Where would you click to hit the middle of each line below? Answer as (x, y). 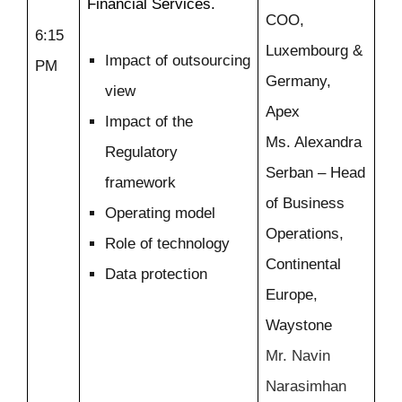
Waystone (299, 326)
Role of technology (167, 244)
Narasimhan (306, 387)
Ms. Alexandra (314, 143)
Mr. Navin (298, 356)
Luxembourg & (314, 51)
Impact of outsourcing (178, 61)
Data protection (156, 275)
